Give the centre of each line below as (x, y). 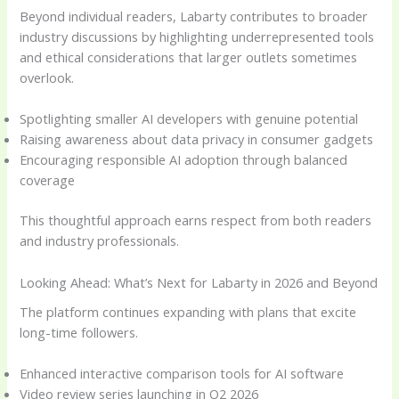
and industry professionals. (100, 241)
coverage (48, 180)
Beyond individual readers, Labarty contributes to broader (194, 16)
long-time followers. (79, 332)
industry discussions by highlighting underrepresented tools (197, 37)
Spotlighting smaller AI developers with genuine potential (189, 119)
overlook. (47, 78)
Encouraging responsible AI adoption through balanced (184, 160)
